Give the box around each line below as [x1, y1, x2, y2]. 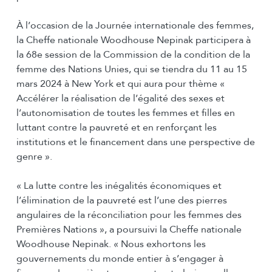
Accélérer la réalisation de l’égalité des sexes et [16, 92, 225, 106]
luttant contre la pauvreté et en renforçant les [16, 121, 217, 135]
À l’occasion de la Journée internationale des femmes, [16, 19, 254, 33]
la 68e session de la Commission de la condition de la [16, 48, 250, 62]
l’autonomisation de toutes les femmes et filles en [16, 106, 235, 120]
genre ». [16, 150, 52, 164]
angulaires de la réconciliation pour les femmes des [16, 208, 242, 222]
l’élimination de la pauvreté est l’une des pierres [16, 194, 227, 208]
